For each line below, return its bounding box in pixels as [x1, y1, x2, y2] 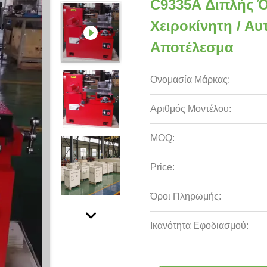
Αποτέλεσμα [150, 39, 234, 55]
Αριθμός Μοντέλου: [150, 104, 231, 114]
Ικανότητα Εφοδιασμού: [150, 221, 249, 231]
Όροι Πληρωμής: [150, 191, 221, 201]
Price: [150, 162, 175, 172]
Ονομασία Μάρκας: [150, 74, 230, 85]
